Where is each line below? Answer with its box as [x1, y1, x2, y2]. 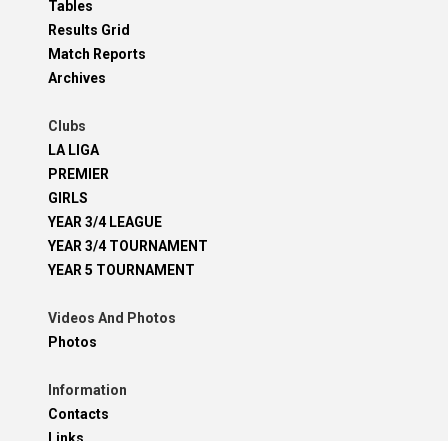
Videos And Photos [48, 310, 176, 327]
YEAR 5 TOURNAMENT [48, 262, 195, 279]
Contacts [48, 406, 109, 423]
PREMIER [48, 166, 109, 183]
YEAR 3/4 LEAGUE [48, 214, 162, 231]
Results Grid [48, 22, 130, 39]
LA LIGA [48, 142, 99, 159]
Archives [48, 70, 106, 87]
